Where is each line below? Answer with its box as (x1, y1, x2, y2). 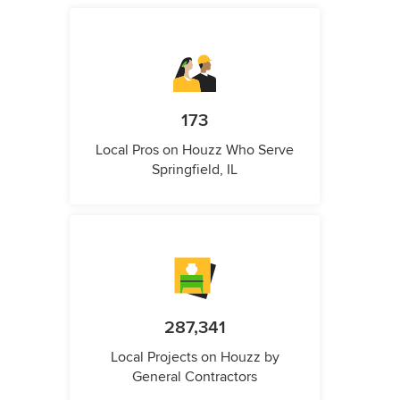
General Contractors (132, 367, 257, 386)
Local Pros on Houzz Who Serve (96, 140, 294, 159)
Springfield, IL (152, 160, 237, 179)
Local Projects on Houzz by (110, 347, 279, 366)
